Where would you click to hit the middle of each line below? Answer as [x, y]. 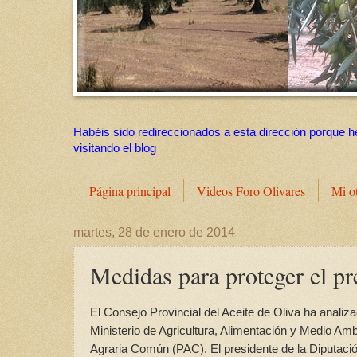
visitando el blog [115, 149]
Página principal [130, 191]
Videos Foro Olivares [251, 191]
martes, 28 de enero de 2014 [154, 233]
